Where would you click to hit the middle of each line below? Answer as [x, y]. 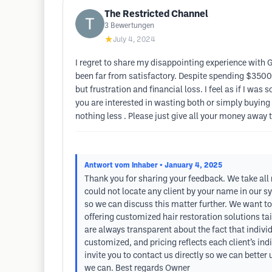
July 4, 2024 [134, 40]
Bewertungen [132, 26]
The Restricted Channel [156, 14]
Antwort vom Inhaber [121, 165]
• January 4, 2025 [191, 165]
